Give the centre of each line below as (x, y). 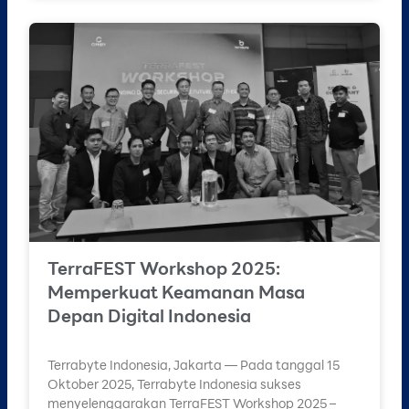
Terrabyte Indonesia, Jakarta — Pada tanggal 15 (194, 364)
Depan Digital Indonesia (149, 315)
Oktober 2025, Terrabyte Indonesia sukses (174, 383)
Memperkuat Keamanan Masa (176, 291)
